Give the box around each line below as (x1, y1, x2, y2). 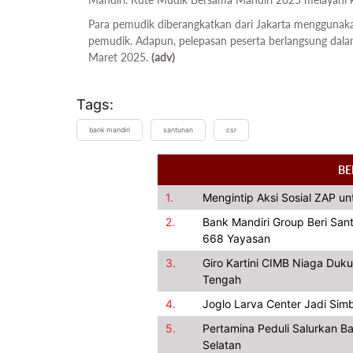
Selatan (202, 337, 241, 351)
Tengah (202, 272, 241, 286)
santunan (163, 125, 193, 134)
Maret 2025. (88, 50, 151, 64)
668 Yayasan (202, 231, 270, 245)
